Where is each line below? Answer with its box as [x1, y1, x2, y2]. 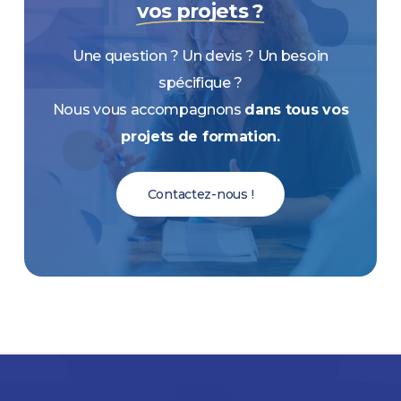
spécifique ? [158, 73, 243, 91]
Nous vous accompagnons [52, 100, 245, 118]
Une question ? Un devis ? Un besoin [73, 47, 328, 64]
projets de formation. [121, 127, 280, 145]
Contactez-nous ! [147, 185, 254, 202]
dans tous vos [244, 100, 349, 118]
